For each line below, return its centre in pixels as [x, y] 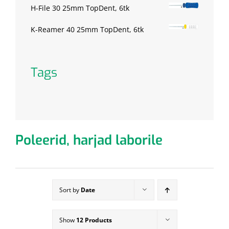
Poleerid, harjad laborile [89, 141]
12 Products [94, 220]
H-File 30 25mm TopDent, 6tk [80, 8]
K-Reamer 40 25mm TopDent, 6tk [87, 30]
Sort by [70, 190]
